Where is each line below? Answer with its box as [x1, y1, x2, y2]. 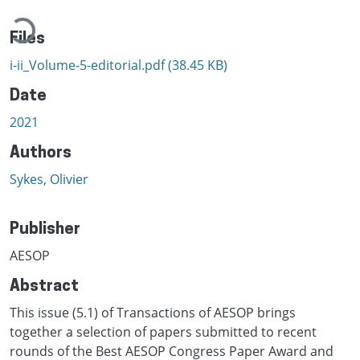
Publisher [10, 221, 80, 238]
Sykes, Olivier [10, 170, 88, 188]
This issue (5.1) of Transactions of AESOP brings [10, 303, 296, 321]
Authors [10, 145, 72, 162]
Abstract [10, 278, 79, 295]
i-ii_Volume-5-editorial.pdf [10, 55, 168, 74]
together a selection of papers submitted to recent [10, 322, 317, 341]
